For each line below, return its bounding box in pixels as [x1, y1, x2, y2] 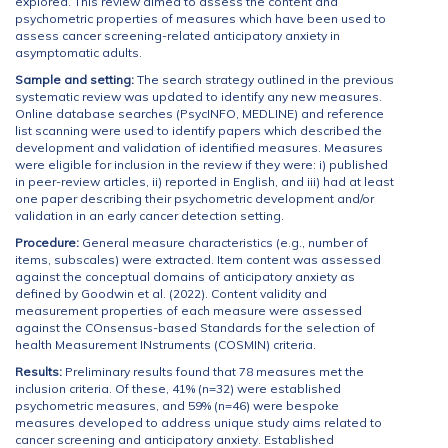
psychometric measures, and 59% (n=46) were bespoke [15, 398, 339, 413]
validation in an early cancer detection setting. [15, 208, 284, 223]
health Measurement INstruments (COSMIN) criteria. [15, 337, 316, 352]
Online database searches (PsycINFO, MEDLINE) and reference [15, 106, 384, 121]
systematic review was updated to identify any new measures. [15, 89, 382, 104]
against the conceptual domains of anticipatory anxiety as [15, 269, 355, 284]
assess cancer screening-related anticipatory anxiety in [15, 28, 340, 43]
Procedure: [15, 235, 82, 250]
